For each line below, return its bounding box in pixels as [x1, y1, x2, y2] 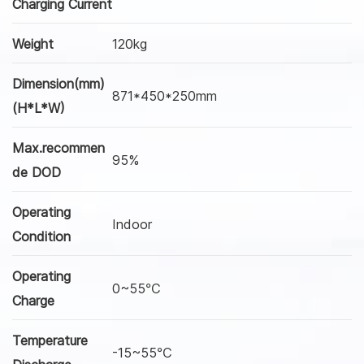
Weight [12, 35, 54, 52]
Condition [12, 227, 71, 245]
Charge [12, 292, 54, 309]
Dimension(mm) [12, 75, 105, 92]
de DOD [12, 163, 61, 180]
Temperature [12, 331, 88, 349]
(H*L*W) [12, 99, 65, 116]
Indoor [112, 215, 152, 232]
